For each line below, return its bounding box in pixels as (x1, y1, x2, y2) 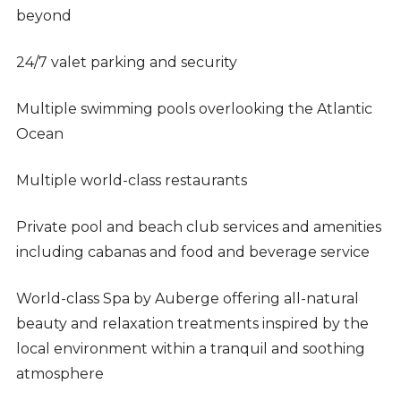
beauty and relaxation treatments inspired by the (15, 315, 369, 333)
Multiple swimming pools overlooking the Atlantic (15, 100, 372, 118)
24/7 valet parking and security (15, 54, 237, 72)
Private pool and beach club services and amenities (15, 218, 381, 236)
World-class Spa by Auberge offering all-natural (15, 290, 359, 308)
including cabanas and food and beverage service (15, 243, 370, 261)
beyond (15, 7, 72, 25)
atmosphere (15, 365, 104, 383)
